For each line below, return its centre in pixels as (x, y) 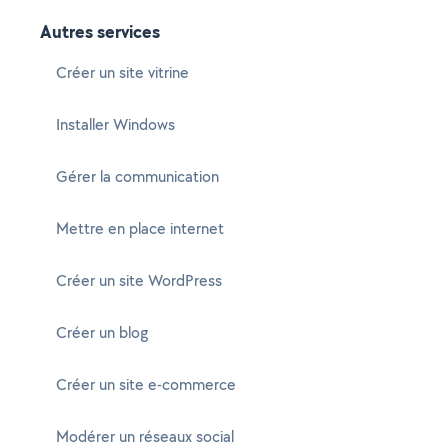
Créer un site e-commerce (146, 384)
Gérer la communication (137, 176)
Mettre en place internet (140, 228)
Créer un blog (102, 332)
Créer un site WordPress (139, 280)
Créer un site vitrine (122, 72)
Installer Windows (115, 124)
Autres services (100, 31)
